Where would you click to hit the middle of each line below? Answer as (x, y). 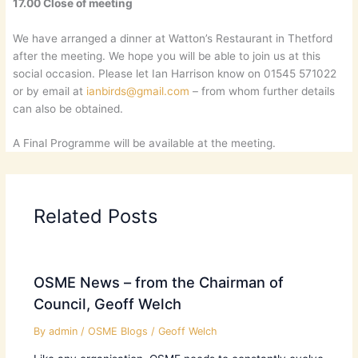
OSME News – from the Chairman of (158, 282)
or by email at (50, 91)
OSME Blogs (117, 331)
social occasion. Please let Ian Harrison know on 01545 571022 (175, 73)
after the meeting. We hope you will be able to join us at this (167, 56)
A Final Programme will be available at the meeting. (145, 143)
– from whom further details (263, 91)
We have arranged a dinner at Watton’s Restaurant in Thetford (173, 38)
